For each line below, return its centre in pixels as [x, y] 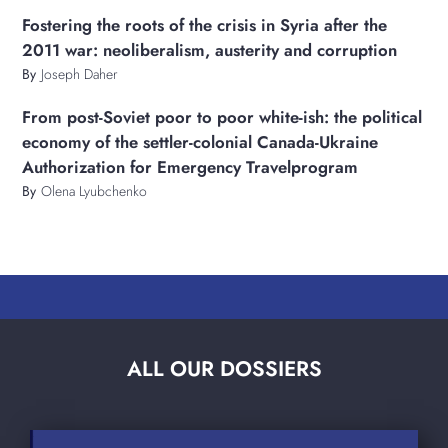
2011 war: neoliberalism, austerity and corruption [210, 49]
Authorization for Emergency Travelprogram [190, 166]
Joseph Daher [80, 73]
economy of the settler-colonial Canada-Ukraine [200, 141]
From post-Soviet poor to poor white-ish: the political [222, 116]
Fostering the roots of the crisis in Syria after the [205, 24]
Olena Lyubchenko [94, 191]
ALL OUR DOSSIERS [224, 369]
